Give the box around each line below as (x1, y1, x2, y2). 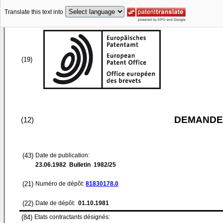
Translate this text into (4, 8, 63, 16)
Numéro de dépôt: (35, 180, 86, 187)
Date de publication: (35, 152, 90, 159)
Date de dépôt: (35, 200, 77, 207)
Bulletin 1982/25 (66, 161, 116, 168)
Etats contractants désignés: (34, 214, 110, 221)
